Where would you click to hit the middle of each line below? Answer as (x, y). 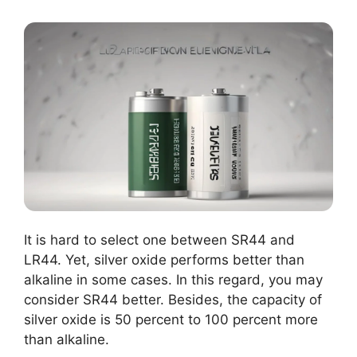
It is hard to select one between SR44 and (159, 239)
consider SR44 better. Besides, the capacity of (173, 299)
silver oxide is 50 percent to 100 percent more (171, 319)
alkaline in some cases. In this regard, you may (173, 279)
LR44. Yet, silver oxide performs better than (164, 259)
